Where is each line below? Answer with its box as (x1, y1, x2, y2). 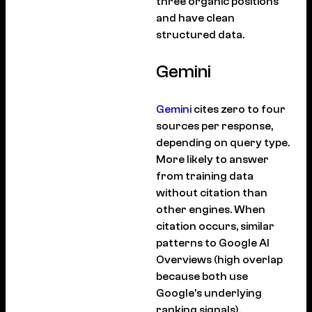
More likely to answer (156, 153, 269, 166)
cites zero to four (192, 103, 286, 116)
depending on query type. (156, 136, 290, 150)
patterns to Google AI (156, 237, 270, 250)
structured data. (156, 29, 244, 42)
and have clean (156, 12, 235, 25)
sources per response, (156, 120, 273, 133)
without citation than (156, 187, 267, 200)
